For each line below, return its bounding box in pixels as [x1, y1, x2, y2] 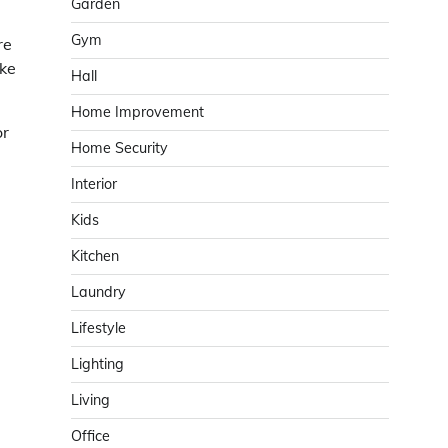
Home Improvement [71, 103, 204, 121]
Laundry [71, 283, 126, 301]
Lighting [71, 355, 124, 373]
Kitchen [71, 247, 119, 265]
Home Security [71, 139, 168, 157]
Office [71, 427, 110, 445]
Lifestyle [71, 319, 126, 337]
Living [71, 391, 110, 409]
